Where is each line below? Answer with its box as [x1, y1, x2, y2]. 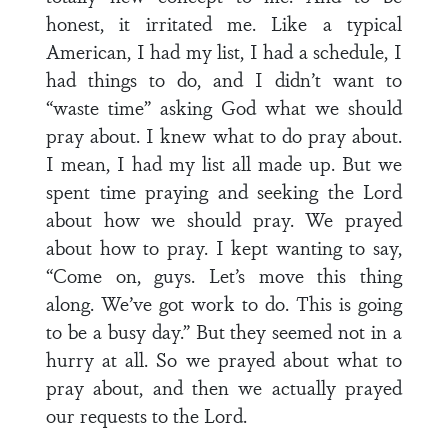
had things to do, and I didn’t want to [46, 65, 402, 93]
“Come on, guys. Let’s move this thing [46, 261, 402, 289]
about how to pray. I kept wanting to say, [46, 233, 402, 261]
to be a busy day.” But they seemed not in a [46, 317, 402, 345]
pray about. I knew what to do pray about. [46, 121, 402, 149]
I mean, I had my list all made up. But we [46, 149, 402, 177]
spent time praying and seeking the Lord [46, 177, 402, 205]
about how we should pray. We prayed [46, 205, 402, 233]
